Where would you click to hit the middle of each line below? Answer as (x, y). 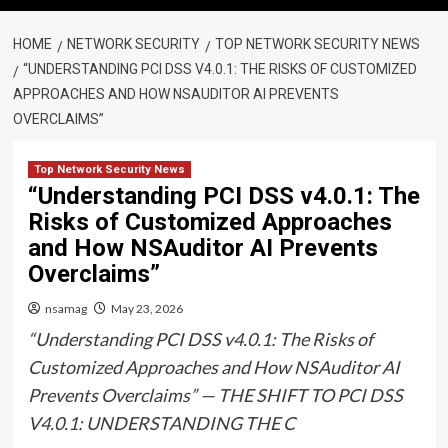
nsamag (65, 308)
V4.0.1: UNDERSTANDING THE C (161, 423)
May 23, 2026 (146, 308)
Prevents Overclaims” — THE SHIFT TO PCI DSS (215, 395)
